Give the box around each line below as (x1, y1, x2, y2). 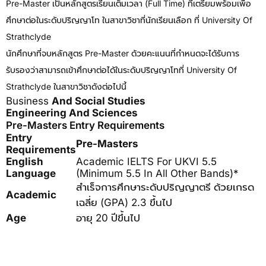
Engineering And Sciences (6, 107, 138, 119)
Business (6, 95, 52, 107)
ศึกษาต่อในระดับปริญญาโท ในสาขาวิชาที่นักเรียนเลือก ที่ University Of (6, 15, 252, 25)
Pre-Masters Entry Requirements (6, 119, 164, 131)
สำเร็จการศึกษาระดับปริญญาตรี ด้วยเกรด (76, 181, 254, 193)
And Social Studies (52, 95, 145, 107)
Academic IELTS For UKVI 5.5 (76, 156, 217, 167)
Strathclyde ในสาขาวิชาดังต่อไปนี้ (6, 81, 126, 91)
